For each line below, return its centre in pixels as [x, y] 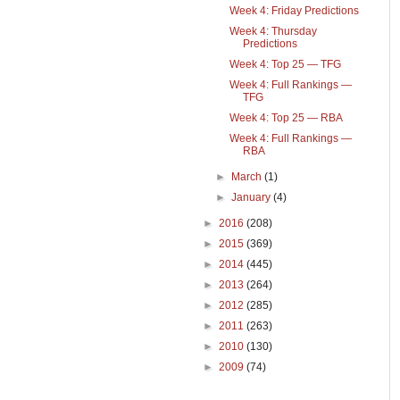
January [253, 197]
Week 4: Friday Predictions [294, 11]
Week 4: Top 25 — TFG [285, 64]
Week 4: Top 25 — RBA [286, 118]
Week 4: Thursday [273, 31]
